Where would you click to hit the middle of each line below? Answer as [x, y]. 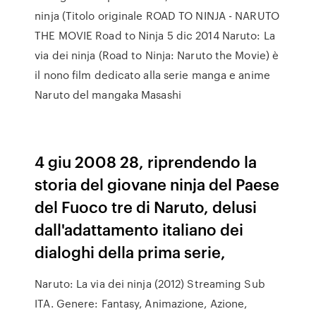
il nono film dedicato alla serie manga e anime [152, 75]
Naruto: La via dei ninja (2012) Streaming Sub [150, 284]
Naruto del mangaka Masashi [109, 95]
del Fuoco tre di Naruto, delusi [146, 206]
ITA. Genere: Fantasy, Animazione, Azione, [141, 303]
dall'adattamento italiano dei [139, 229]
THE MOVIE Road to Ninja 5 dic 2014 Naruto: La [155, 35]
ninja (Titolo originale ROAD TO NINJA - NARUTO [157, 16]
